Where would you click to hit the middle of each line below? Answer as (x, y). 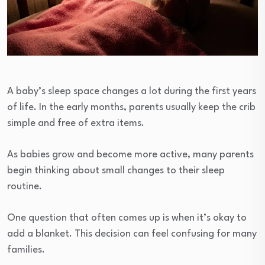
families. (26, 250)
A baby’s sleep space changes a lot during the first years (132, 92)
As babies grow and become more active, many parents (130, 155)
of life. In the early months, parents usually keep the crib (131, 108)
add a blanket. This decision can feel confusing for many (132, 234)
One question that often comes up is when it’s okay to (127, 218)
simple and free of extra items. (76, 124)
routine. (25, 187)
